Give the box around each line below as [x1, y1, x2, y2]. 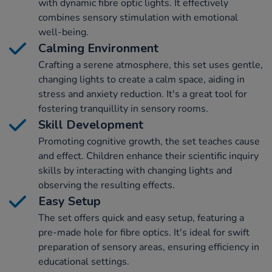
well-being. [38, 25, 89, 39]
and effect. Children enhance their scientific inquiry [38, 149, 259, 163]
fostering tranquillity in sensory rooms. [38, 102, 208, 116]
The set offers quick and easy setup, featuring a [38, 211, 244, 225]
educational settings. [38, 255, 129, 269]
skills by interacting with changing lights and [38, 164, 232, 178]
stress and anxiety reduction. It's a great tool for [38, 87, 247, 101]
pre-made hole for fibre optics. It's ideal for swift [38, 226, 250, 240]
